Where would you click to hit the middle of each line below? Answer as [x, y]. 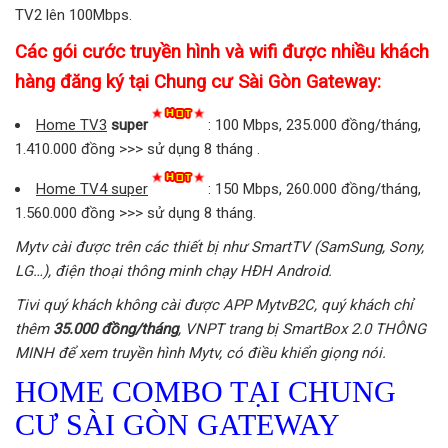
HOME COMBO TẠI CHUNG [205, 391]
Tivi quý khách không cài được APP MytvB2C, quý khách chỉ [214, 304]
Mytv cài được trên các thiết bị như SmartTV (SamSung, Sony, [219, 246]
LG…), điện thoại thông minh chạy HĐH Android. [173, 270]
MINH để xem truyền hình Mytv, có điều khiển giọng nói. [200, 352]
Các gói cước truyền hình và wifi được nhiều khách [222, 51]
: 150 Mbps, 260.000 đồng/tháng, [314, 188]
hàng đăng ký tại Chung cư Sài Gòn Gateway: [198, 81]
